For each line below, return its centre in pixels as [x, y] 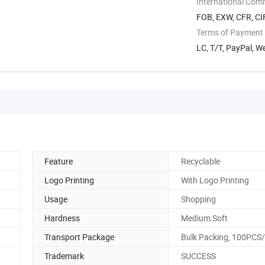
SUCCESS [198, 256]
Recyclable [201, 161]
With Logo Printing [215, 180]
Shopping [198, 199]
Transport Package [79, 237]
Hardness [62, 218]
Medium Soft [204, 218]
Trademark [64, 256]
